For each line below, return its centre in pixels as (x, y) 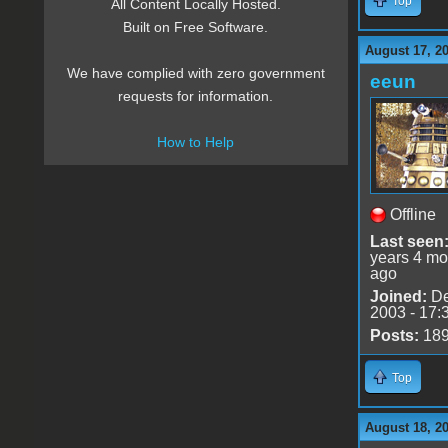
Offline (412, 214)
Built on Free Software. (196, 27)
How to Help (196, 142)
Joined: (398, 296)
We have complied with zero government (195, 73)
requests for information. (196, 96)
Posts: (394, 335)
